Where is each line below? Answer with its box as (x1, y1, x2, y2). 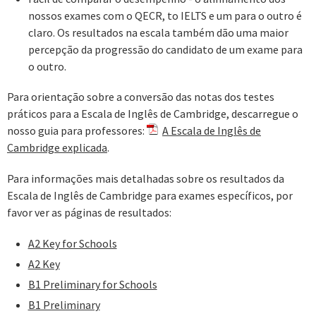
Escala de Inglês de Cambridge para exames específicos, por (7, 188, 293, 202)
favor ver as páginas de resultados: (7, 205, 171, 219)
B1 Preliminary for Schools (28, 276, 157, 291)
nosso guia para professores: (7, 123, 147, 138)
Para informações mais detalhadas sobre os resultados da (7, 171, 284, 186)
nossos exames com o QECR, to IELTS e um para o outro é (28, 8, 302, 23)
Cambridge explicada (7, 140, 107, 155)
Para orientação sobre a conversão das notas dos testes (7, 90, 274, 104)
